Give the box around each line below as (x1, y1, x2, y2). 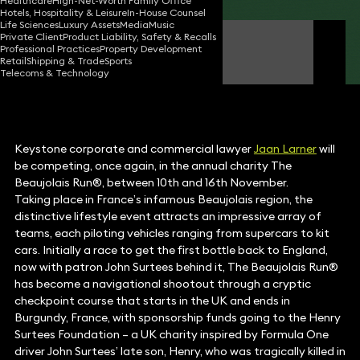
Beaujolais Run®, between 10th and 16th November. (14, 175, 288, 190)
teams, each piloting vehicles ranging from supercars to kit (14, 226, 329, 241)
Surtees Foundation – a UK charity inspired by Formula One (14, 327, 329, 342)
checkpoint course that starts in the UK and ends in (14, 293, 290, 309)
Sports (104, 55, 132, 67)
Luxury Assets (59, 18, 120, 31)
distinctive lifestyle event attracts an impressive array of (14, 209, 321, 224)
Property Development (100, 43, 202, 55)
